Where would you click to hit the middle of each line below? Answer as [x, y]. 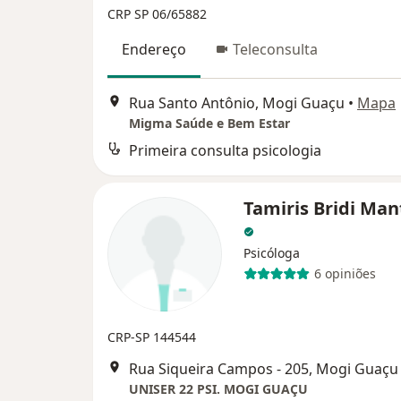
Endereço [154, 50]
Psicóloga [272, 252]
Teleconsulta [275, 50]
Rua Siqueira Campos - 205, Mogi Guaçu [264, 368]
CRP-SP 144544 [152, 337]
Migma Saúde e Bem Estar [209, 123]
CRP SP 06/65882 [157, 14]
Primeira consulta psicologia [225, 150]
